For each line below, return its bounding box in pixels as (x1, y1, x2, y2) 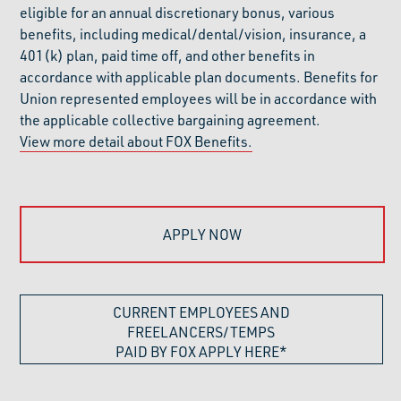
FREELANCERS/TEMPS (127, 322, 276, 341)
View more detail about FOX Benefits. (20, 132, 253, 150)
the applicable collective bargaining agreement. (20, 110, 321, 129)
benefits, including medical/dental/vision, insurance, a (20, 24, 367, 43)
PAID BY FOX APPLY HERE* (115, 342, 287, 361)
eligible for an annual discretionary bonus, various (20, 3, 336, 21)
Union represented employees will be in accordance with (20, 89, 378, 107)
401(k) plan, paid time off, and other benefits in (20, 46, 316, 64)
